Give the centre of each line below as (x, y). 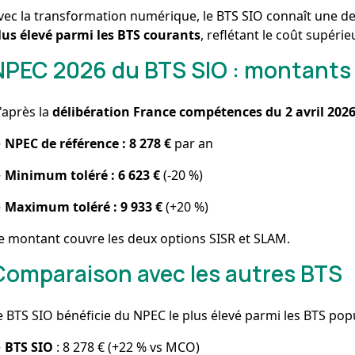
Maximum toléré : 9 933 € (84, 206)
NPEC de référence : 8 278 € (88, 143)
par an (193, 143)
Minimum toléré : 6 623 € (83, 175)
